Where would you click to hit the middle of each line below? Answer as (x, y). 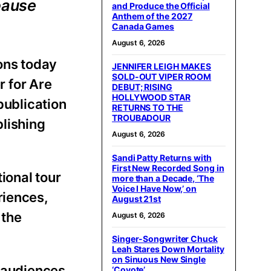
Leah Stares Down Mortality (168, 249)
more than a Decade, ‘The (163, 178)
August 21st (136, 199)
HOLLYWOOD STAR (151, 97)
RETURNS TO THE (148, 107)
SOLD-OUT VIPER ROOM (162, 77)
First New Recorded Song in (168, 168)
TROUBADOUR (142, 118)
